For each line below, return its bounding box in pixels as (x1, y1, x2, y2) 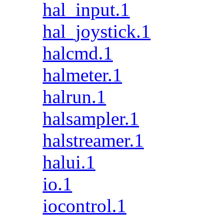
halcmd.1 (43, 43, 113, 63)
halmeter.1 (43, 64, 122, 85)
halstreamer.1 (43, 130, 144, 151)
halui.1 (43, 152, 95, 172)
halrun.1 (43, 86, 106, 107)
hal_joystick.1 (43, 21, 151, 42)
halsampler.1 (43, 108, 139, 129)
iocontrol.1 (43, 195, 126, 216)
